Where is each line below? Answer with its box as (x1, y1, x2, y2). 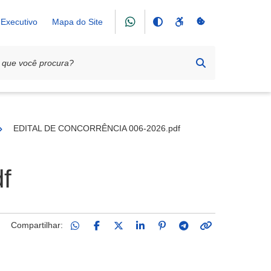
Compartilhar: (11, 220, 63, 230)
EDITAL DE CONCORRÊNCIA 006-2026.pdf (13, 123, 180, 133)
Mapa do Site (52, 17, 103, 27)
